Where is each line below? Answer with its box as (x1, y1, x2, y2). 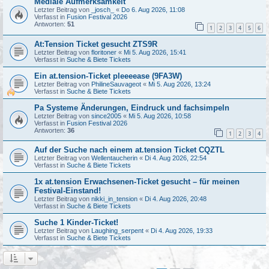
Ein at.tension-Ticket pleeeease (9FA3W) (34, 71, 182, 80)
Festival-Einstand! (34, 186, 101, 196)
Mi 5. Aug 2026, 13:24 (148, 80, 211, 88)
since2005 (91, 112, 121, 119)
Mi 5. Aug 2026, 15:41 (124, 48, 186, 56)
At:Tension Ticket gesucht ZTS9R (34, 39, 157, 49)
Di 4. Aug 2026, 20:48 (145, 195, 207, 203)
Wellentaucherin (91, 154, 138, 162)
